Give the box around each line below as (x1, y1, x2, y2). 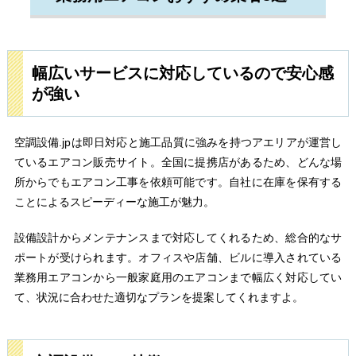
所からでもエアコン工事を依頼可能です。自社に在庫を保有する (14, 176, 342, 189)
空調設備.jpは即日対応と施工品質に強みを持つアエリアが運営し (14, 136, 342, 149)
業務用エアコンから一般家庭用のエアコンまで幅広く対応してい (14, 271, 342, 284)
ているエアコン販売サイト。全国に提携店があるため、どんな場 (14, 156, 342, 169)
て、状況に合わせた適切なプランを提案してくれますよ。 (14, 291, 304, 304)
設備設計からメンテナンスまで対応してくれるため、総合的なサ (14, 231, 342, 245)
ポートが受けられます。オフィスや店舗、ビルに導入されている (14, 251, 342, 265)
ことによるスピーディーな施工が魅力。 (14, 195, 215, 209)
